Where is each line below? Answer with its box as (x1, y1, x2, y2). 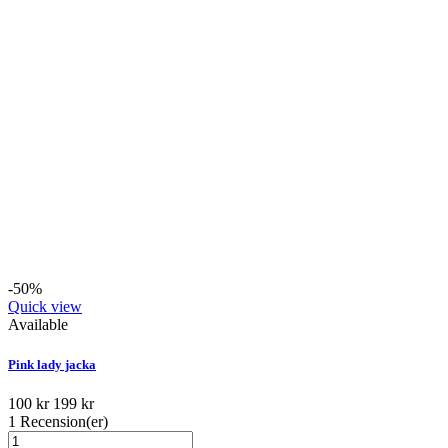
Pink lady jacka (8, 356, 96, 372)
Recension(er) (16, 412, 108, 430)
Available (8, 316, 68, 334)
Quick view (8, 298, 82, 316)
